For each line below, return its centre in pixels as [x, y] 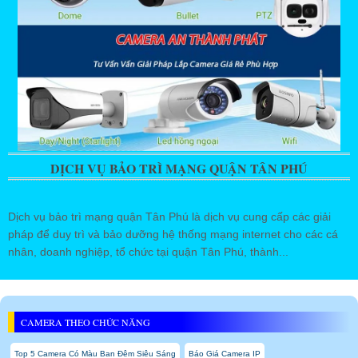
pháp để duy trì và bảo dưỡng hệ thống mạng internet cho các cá [173, 234]
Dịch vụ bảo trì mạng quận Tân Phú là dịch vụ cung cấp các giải [169, 216]
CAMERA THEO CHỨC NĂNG [86, 322]
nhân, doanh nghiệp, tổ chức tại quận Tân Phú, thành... [148, 251]
